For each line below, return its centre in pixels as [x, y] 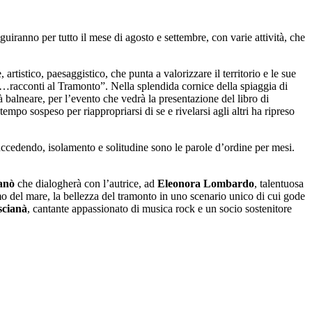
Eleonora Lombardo [206, 184]
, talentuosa [279, 184]
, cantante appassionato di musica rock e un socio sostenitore [159, 209]
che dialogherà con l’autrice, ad [86, 184]
